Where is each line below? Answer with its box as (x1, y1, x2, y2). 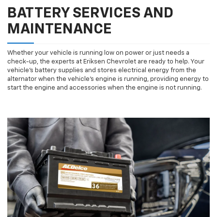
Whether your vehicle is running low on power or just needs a (7, 50, 189, 57)
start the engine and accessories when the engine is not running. (7, 85, 202, 92)
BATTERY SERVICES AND (7, 6, 173, 21)
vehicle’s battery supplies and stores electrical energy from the (7, 67, 196, 74)
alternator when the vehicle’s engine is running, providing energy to (7, 76, 209, 83)
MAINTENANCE (7, 22, 112, 37)
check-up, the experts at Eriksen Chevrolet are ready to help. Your (7, 59, 204, 65)
